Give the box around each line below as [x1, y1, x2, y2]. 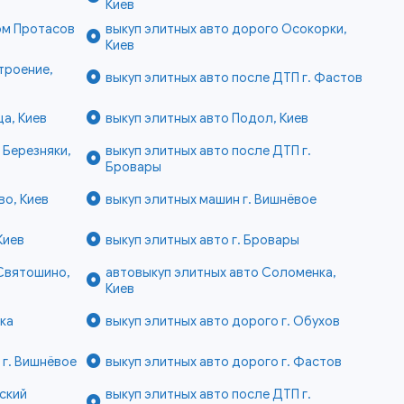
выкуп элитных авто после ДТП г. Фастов [105, 69, 363, 87]
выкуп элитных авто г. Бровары [105, 232, 299, 249]
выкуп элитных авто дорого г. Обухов [105, 313, 340, 330]
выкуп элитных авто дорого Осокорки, [105, 21, 347, 38]
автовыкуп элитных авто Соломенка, [105, 264, 336, 281]
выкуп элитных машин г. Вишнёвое [105, 191, 317, 208]
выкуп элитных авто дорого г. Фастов [105, 353, 342, 371]
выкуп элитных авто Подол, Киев [105, 110, 308, 127]
